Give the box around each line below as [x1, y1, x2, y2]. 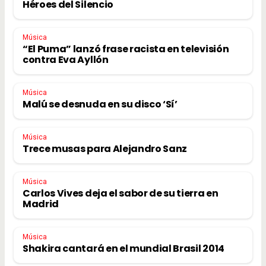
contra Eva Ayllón [23, 52, 109, 66]
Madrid [23, 197, 59, 211]
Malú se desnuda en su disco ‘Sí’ [23, 97, 178, 111]
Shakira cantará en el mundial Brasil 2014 [23, 241, 224, 255]
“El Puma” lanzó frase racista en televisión [23, 42, 229, 56]
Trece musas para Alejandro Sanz [23, 141, 188, 156]
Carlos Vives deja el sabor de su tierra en [23, 186, 218, 200]
